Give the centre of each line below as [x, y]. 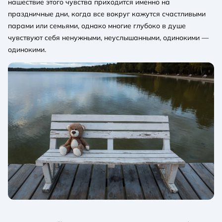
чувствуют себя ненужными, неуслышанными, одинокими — [108, 37]
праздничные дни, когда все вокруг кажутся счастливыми [107, 14]
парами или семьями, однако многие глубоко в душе [97, 26]
